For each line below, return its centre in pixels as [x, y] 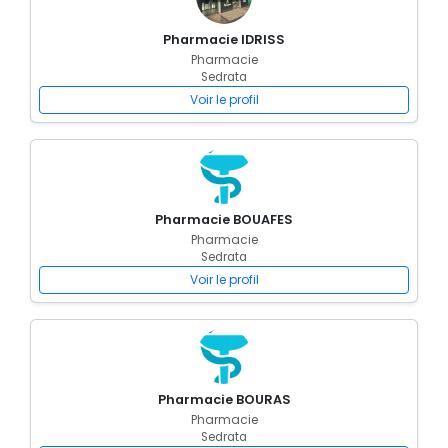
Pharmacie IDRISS [224, 39]
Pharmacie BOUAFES [224, 219]
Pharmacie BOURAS [224, 399]
